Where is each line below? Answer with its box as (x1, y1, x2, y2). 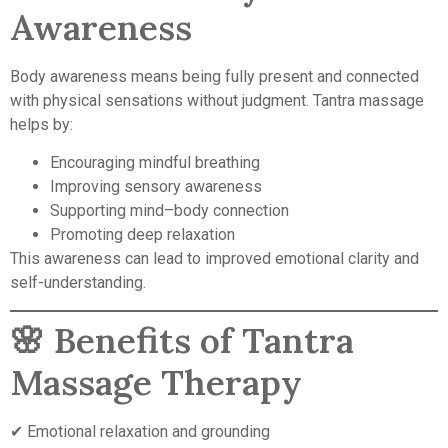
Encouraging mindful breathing (50, 153, 260, 173)
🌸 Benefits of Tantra (10, 317, 354, 363)
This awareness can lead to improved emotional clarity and (10, 249, 419, 269)
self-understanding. (10, 273, 146, 293)
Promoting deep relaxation (50, 225, 235, 245)
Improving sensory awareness (50, 177, 262, 197)
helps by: (10, 114, 73, 134)
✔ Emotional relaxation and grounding (10, 421, 270, 441)
